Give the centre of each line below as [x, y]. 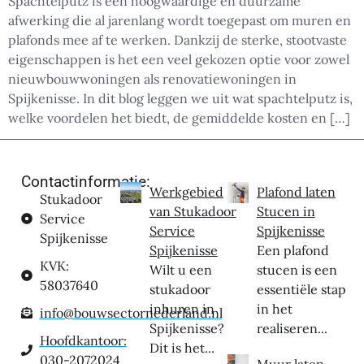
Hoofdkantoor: [83, 341]
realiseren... [292, 329]
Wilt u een [180, 270]
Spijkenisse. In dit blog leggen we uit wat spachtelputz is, [180, 98]
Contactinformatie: [86, 182]
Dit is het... [182, 348]
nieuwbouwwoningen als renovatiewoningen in [152, 78]
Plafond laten [296, 192]
